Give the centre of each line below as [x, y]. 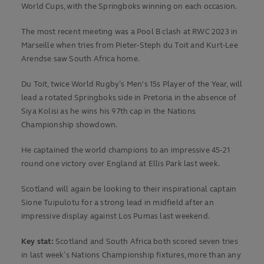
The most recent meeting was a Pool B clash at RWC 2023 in [130, 32]
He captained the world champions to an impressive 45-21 [126, 151]
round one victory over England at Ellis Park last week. [121, 164]
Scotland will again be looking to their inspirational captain [129, 189]
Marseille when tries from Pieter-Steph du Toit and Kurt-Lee [130, 46]
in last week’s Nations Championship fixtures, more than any [131, 255]
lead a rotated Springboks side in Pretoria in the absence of [129, 98]
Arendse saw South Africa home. [80, 59]
